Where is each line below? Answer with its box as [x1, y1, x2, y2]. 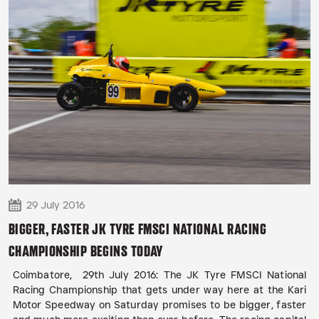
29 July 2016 [26, 199, 85, 211]
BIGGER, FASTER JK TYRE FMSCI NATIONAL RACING [9, 221, 267, 238]
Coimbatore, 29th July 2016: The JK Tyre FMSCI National [12, 268, 307, 282]
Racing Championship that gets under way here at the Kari [12, 283, 307, 297]
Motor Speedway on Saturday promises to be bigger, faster [12, 298, 307, 312]
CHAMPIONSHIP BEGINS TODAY [9, 243, 163, 260]
